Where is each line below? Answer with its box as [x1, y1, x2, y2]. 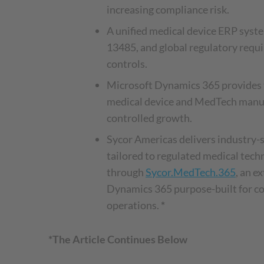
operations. [107, 199, 161, 212]
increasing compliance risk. [107, 3, 229, 16]
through [107, 166, 146, 179]
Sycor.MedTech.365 [146, 166, 236, 179]
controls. [107, 57, 147, 70]
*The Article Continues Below [48, 233, 189, 246]
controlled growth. [107, 111, 192, 124]
